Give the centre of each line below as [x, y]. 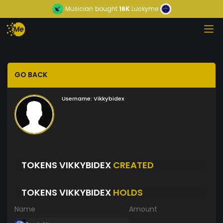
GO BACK [31, 75]
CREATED [133, 165]
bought [106, 9]
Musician [79, 9]
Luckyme [145, 9]
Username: [77, 99]
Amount [143, 209]
